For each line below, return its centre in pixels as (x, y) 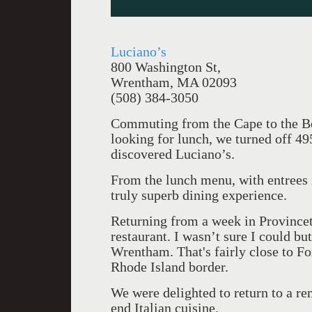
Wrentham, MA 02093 (174, 82)
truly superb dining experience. (199, 195)
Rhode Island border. (170, 267)
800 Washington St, (166, 67)
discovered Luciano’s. (173, 154)
